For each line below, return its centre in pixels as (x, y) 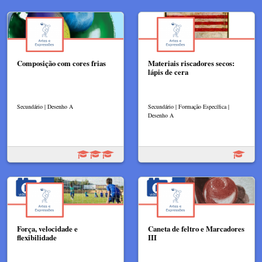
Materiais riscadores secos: (191, 63)
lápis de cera (168, 72)
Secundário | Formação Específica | (189, 107)
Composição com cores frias (61, 63)
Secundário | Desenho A (45, 107)
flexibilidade (37, 238)
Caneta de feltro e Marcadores (196, 229)
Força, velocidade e (47, 229)
